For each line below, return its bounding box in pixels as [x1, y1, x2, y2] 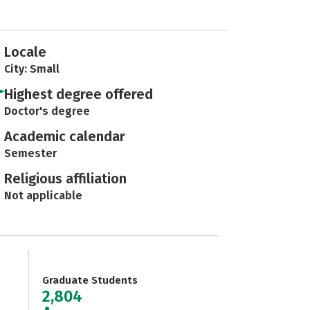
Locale [4, 44, 46, 60]
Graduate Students [42, 274, 138, 286]
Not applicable [4, 189, 82, 202]
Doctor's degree [4, 104, 90, 118]
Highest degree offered [4, 86, 153, 102]
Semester [4, 147, 57, 160]
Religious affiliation [4, 170, 127, 187]
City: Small [4, 62, 60, 75]
